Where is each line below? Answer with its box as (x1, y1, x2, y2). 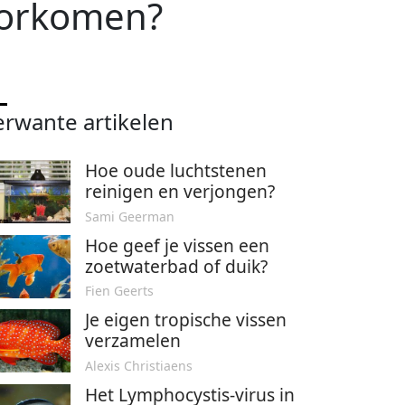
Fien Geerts (85, 282, 154, 300)
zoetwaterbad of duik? (85, 253, 268, 278)
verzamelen (85, 328, 181, 353)
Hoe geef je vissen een (85, 232, 269, 258)
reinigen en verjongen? (85, 179, 275, 203)
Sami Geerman (85, 207, 174, 225)
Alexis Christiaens (85, 356, 193, 374)
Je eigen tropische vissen (85, 307, 287, 333)
